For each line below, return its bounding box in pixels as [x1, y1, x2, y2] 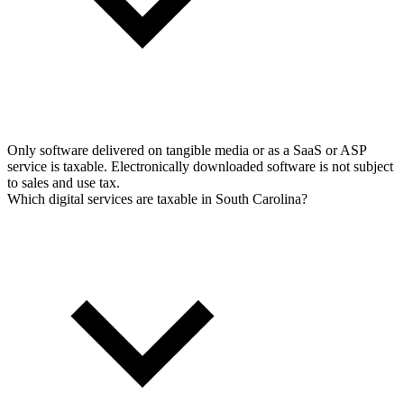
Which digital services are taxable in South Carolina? [7, 191, 308, 207]
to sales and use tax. [7, 175, 120, 191]
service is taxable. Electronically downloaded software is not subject [7, 159, 393, 175]
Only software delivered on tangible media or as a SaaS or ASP [7, 142, 366, 159]
